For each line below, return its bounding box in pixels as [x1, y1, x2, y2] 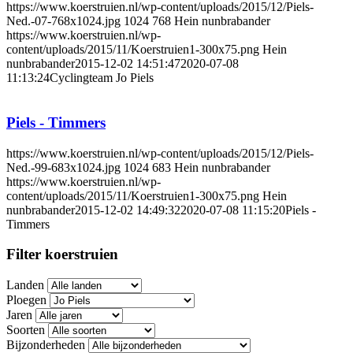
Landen [6, 277, 44, 292]
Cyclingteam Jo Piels [50, 71, 154, 85]
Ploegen [6, 292, 46, 307]
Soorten [6, 322, 45, 336]
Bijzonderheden [6, 337, 85, 351]
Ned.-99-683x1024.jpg [6, 160, 121, 174]
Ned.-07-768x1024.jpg [6, 14, 121, 28]
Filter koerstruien [6, 246, 118, 263]
